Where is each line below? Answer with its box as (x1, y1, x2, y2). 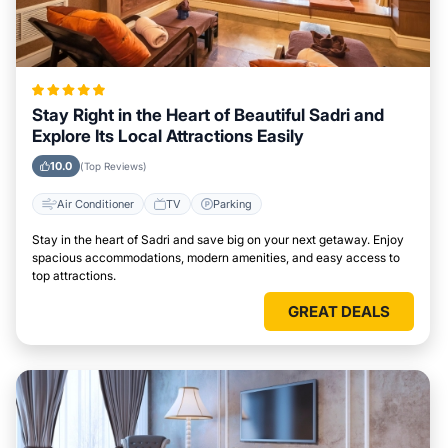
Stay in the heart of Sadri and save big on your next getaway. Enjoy (32, 232, 404, 247)
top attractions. (32, 268, 116, 283)
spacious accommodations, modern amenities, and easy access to (32, 250, 400, 265)
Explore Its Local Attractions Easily (32, 126, 304, 146)
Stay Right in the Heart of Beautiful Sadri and (32, 105, 384, 125)
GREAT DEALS (288, 302, 390, 321)
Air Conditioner (57, 196, 134, 211)
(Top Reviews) (80, 160, 147, 172)
